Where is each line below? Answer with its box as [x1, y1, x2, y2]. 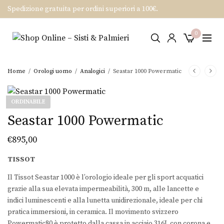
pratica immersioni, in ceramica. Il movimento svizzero [7, 207, 179, 217]
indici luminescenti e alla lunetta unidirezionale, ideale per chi [7, 196, 203, 205]
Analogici [80, 67, 105, 75]
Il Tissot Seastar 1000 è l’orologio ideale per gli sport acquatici [7, 173, 204, 182]
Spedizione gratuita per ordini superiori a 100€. [7, 4, 158, 13]
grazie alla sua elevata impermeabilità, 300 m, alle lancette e [7, 184, 199, 194]
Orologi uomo [33, 67, 72, 75]
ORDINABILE [11, 98, 45, 105]
